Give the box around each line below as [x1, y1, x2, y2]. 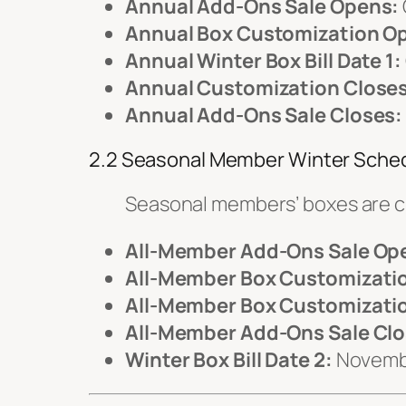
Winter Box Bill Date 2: [125, 345, 333, 373]
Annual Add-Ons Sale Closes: [125, 101, 403, 129]
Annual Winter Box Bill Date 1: [125, 46, 401, 74]
